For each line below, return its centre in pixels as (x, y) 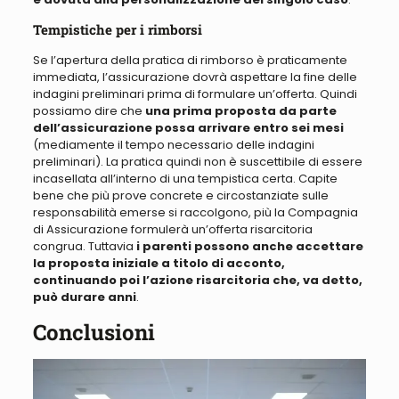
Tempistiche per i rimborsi (117, 30)
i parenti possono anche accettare (249, 247)
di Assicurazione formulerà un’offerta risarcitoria (172, 230)
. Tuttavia (109, 247)
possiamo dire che (89, 111)
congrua (57, 247)
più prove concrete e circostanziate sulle (210, 196)
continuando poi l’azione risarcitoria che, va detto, (197, 281)
